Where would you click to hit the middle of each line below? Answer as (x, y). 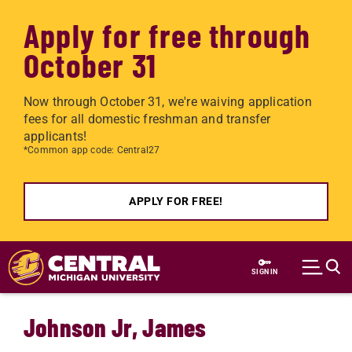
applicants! (55, 136)
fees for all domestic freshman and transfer (147, 119)
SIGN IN (265, 271)
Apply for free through (167, 35)
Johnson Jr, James (115, 327)
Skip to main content (82, 251)
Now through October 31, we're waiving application (168, 102)
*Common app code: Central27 (92, 150)
